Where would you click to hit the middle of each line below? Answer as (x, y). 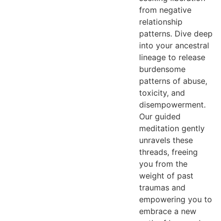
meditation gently (172, 128)
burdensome (162, 69)
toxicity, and (162, 93)
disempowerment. (172, 105)
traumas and (162, 187)
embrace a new (167, 211)
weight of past (166, 176)
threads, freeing (168, 152)
